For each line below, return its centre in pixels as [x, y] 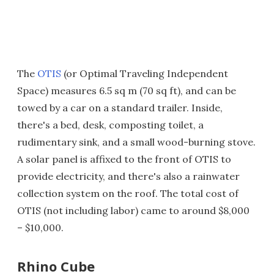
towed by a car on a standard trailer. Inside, [120, 108]
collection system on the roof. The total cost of [128, 194]
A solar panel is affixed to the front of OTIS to [124, 159]
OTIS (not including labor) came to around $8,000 [133, 211]
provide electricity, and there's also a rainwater [128, 176]
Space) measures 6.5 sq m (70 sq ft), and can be [127, 91]
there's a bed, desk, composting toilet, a [110, 125]
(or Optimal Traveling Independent [145, 74]
